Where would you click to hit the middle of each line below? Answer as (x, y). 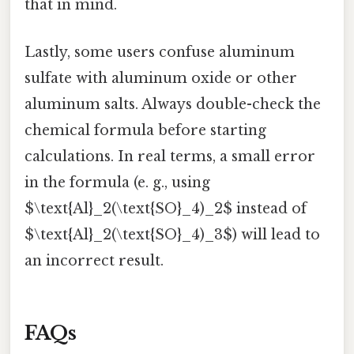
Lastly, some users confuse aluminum (160, 52)
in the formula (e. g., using (117, 182)
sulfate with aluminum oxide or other (161, 78)
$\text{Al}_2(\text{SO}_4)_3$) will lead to (172, 234)
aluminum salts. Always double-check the (173, 104)
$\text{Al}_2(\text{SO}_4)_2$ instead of (166, 208)
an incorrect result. (94, 260)
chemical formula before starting (145, 130)
